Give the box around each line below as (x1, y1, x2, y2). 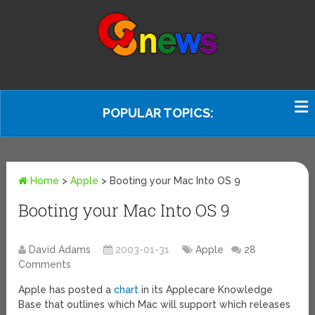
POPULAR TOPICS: (103, 105, 214, 120)
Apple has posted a (18, 284, 115, 296)
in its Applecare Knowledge (139, 284, 274, 296)
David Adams (29, 244, 91, 256)
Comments (18, 259, 72, 271)
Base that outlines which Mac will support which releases (18, 299, 291, 311)
